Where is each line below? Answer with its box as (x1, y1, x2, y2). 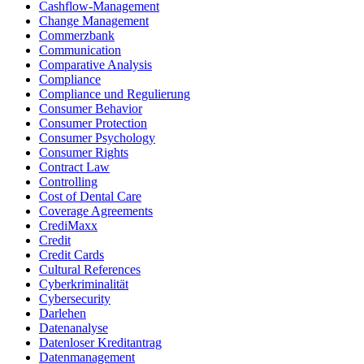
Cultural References (39, 262, 141, 277)
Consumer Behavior (39, 102, 142, 116)
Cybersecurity (39, 292, 110, 306)
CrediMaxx (39, 219, 97, 233)
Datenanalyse (39, 321, 108, 336)
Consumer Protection (39, 116, 147, 131)
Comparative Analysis (39, 58, 152, 72)
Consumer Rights (39, 145, 128, 160)
